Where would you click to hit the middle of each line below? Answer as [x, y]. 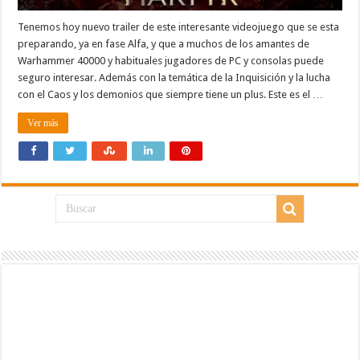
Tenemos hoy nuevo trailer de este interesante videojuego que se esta [179, 27]
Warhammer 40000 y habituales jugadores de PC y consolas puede [171, 61]
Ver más [43, 123]
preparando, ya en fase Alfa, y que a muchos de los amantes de [164, 44]
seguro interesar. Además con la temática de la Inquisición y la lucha [174, 78]
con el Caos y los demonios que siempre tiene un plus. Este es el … [171, 95]
